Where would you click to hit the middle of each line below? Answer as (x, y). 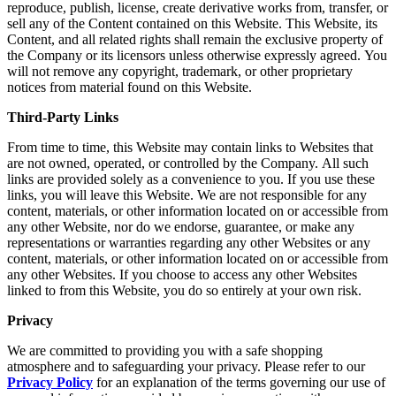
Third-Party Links (63, 117)
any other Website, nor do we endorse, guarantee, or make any (181, 226)
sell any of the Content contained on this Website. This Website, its (192, 23)
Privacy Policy (50, 382)
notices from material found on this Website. (129, 87)
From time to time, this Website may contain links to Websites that (190, 147)
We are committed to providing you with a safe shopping (165, 350)
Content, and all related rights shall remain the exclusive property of (195, 39)
